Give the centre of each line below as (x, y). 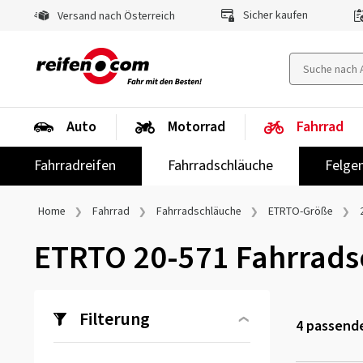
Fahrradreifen (75, 166)
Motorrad (196, 127)
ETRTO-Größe (301, 211)
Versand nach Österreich (115, 16)
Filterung (115, 319)
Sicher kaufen (274, 15)
